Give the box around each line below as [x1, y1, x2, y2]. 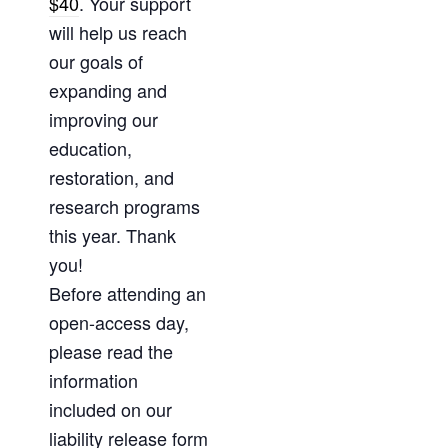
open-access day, [48, 308, 189, 335]
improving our [48, 105, 158, 132]
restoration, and [48, 163, 174, 190]
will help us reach [48, 18, 187, 45]
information [48, 366, 138, 393]
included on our [48, 395, 172, 422]
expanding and [48, 76, 167, 103]
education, [48, 134, 132, 161]
